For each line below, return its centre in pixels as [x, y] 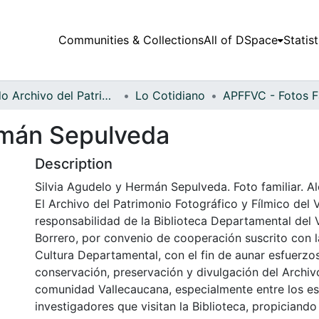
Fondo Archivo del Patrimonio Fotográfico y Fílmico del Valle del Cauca [106, 95]
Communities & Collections [131, 40]
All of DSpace [240, 40]
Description [74, 163]
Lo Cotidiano [170, 95]
